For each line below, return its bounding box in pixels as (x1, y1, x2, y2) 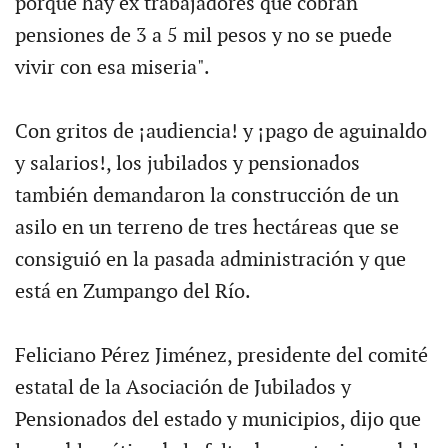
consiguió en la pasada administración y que (14, 248, 406, 272)
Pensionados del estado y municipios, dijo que (14, 408, 421, 432)
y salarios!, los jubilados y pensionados (14, 152, 360, 176)
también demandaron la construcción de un (14, 184, 399, 208)
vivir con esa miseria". (14, 56, 210, 80)
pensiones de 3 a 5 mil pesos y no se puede (14, 24, 392, 48)
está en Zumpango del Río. (14, 280, 251, 304)
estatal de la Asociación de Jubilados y (14, 376, 351, 400)
